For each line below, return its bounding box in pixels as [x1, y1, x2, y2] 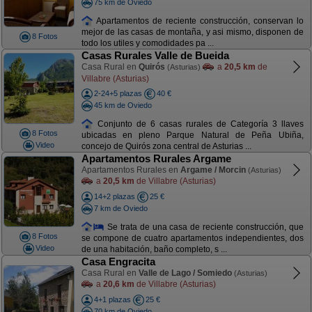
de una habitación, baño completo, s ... [81, 244, 227, 255]
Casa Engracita [81, 256, 155, 267]
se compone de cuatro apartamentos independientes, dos [81, 233, 304, 244]
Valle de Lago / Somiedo [138, 268, 232, 278]
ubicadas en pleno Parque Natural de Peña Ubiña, [81, 130, 304, 141]
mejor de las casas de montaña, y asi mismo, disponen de [81, 27, 304, 38]
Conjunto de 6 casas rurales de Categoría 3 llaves [93, 118, 304, 129]
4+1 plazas [93, 295, 131, 304]
